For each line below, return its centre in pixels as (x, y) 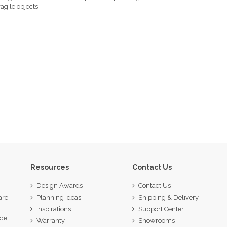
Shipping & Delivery (169, 197)
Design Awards (59, 185)
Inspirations (53, 209)
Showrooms (157, 221)
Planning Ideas (59, 197)
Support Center (161, 209)
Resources (49, 167)
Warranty (50, 221)
